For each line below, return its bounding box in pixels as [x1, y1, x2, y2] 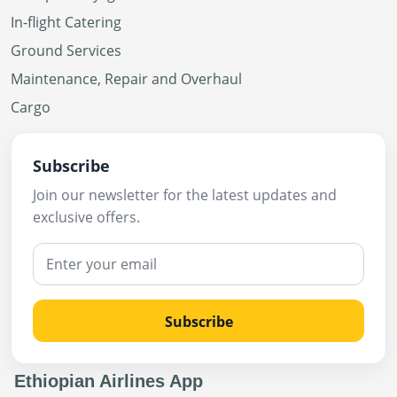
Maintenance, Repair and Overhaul [11, 69, 242, 90]
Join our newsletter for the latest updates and [33, 185, 337, 206]
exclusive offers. [33, 207, 140, 228]
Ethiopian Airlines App [14, 371, 203, 392]
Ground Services [11, 41, 121, 61]
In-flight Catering [11, 12, 121, 33]
